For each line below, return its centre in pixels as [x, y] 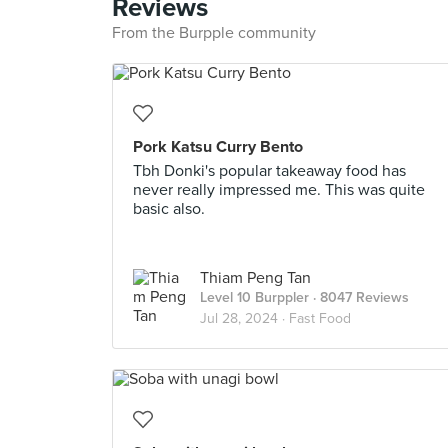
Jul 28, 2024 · [244, 318]
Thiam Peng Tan [255, 278]
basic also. [169, 209]
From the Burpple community [214, 33]
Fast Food [320, 318]
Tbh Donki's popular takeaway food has [269, 171]
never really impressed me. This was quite [279, 190]
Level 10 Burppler [254, 297]
